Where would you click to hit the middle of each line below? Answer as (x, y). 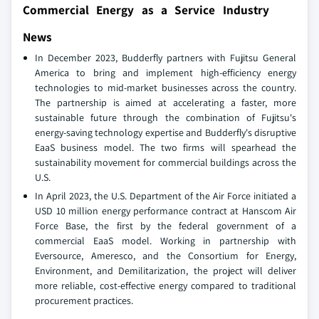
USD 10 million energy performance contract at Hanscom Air (166, 211)
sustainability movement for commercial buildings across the (166, 163)
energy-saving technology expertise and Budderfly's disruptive (166, 133)
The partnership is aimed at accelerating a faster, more (166, 103)
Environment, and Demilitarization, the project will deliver (166, 271)
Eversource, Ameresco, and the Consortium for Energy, (166, 256)
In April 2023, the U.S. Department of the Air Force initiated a (166, 196)
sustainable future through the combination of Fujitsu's (166, 118)
